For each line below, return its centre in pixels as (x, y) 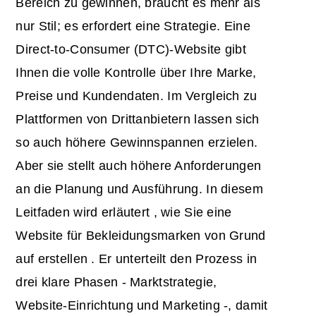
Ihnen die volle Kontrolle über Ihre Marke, (136, 72)
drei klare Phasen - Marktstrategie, (116, 282)
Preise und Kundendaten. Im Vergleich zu (136, 96)
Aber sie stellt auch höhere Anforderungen (139, 165)
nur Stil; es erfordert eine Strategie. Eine (133, 26)
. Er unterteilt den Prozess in (174, 259)
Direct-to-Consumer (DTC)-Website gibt (131, 49)
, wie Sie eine (193, 212)
